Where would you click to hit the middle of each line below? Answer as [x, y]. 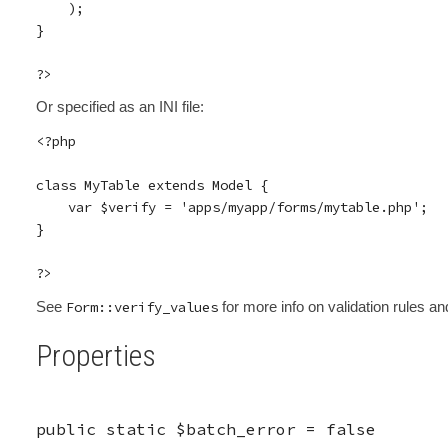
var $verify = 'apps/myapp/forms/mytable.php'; [231, 207]
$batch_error [235, 428]
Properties [95, 355]
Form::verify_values [141, 306]
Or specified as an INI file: [119, 107]
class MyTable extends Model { [151, 185]
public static [100, 428]
